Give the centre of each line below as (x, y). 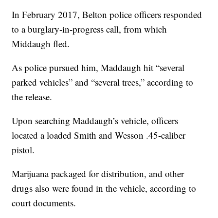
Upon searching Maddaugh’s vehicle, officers (95, 121)
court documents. (44, 203)
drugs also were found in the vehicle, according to (104, 188)
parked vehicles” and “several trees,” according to (103, 82)
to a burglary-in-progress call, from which (90, 29)
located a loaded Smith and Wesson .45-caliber (99, 135)
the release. (32, 97)
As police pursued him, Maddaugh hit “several (98, 68)
